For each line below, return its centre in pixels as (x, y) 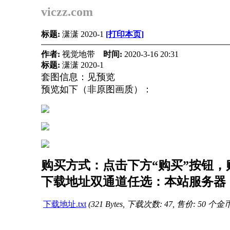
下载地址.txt (65, 204)
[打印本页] (125, 34)
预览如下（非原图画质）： (97, 89)
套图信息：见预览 (78, 77)
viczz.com (67, 12)
